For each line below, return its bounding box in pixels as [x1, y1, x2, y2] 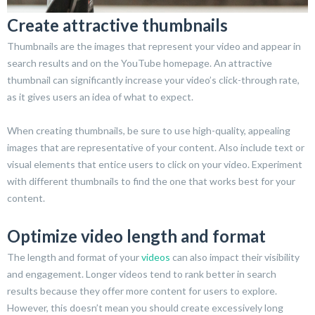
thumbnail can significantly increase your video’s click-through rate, [7, 74, 300, 86]
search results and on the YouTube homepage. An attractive [7, 57, 272, 70]
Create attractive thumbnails [7, 15, 228, 36]
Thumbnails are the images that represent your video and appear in [7, 40, 301, 53]
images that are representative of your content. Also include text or [7, 141, 304, 154]
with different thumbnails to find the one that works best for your [7, 175, 295, 188]
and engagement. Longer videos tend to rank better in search [7, 268, 276, 281]
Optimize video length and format [7, 226, 266, 247]
